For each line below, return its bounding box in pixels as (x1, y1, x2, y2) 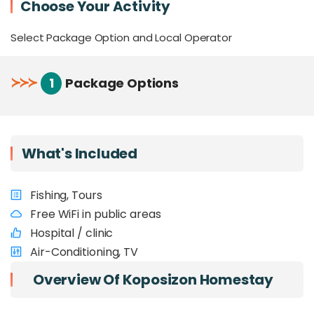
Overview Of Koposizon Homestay (33, 270, 273, 289)
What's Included (22, 144, 137, 163)
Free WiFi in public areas (30, 206, 161, 222)
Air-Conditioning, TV (30, 244, 138, 260)
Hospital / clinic (30, 225, 114, 241)
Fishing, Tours (30, 187, 102, 203)
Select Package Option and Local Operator (11, 30, 232, 45)
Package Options (65, 74, 179, 92)
